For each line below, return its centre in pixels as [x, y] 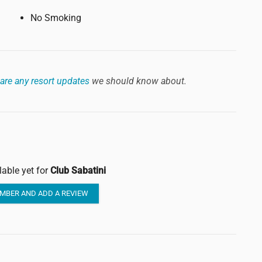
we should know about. [138, 81]
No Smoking [56, 18]
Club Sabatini [78, 170]
